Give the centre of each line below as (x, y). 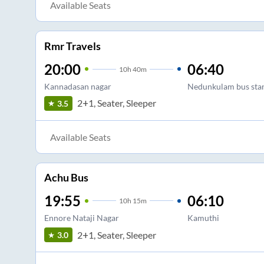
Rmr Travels (72, 46)
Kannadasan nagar (77, 86)
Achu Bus (66, 178)
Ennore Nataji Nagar (81, 218)
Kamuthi (203, 218)
